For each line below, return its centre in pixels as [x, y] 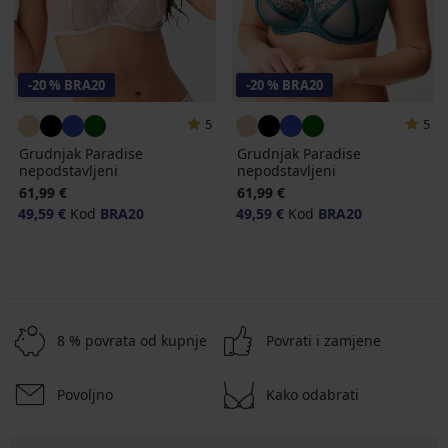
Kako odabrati [312, 395]
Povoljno [85, 395]
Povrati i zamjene [323, 341]
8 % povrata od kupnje [132, 341]
